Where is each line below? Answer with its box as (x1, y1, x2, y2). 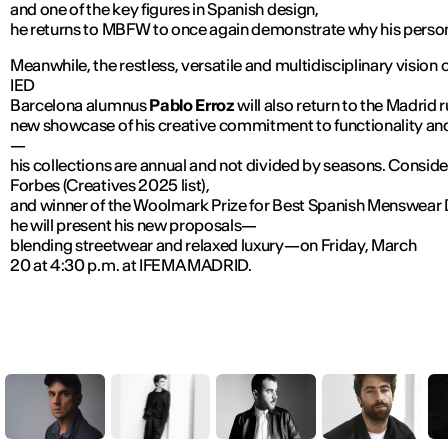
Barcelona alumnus (10, 95, 147, 116)
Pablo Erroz (146, 95, 235, 116)
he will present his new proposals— (10, 215, 258, 236)
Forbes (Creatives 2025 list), (10, 175, 210, 196)
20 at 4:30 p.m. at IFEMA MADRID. (10, 255, 255, 276)
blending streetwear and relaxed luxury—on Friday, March (10, 235, 417, 256)
